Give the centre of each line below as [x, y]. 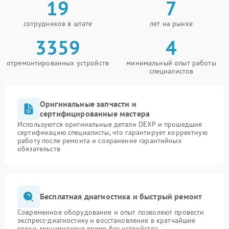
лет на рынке [171, 23]
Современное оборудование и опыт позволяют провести [111, 212]
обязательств [39, 148]
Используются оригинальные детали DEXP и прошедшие [110, 124]
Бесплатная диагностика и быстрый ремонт [121, 197]
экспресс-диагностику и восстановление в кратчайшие [107, 220]
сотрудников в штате [58, 23]
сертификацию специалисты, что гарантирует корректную [112, 132]
